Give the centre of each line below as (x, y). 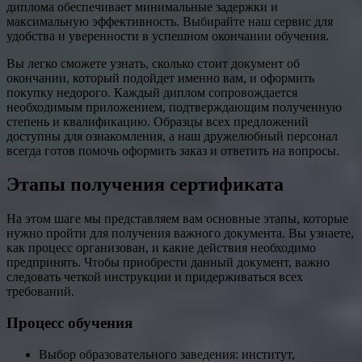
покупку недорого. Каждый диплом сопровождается (152, 92)
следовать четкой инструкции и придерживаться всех (155, 277)
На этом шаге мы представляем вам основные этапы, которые (177, 219)
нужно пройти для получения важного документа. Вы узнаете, (180, 234)
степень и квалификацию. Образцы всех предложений (158, 121)
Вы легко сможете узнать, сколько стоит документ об (153, 63)
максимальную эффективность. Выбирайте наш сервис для (170, 21)
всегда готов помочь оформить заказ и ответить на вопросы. (173, 150)
